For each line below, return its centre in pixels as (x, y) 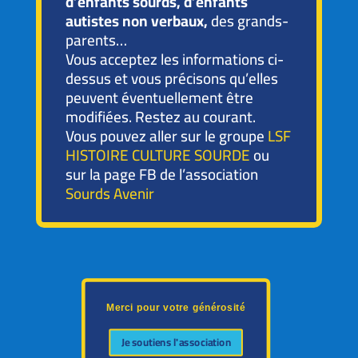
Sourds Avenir (109, 193)
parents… (96, 40)
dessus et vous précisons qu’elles (171, 78)
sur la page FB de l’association (161, 174)
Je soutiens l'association (176, 342)
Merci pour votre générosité (176, 308)
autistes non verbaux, (136, 21)
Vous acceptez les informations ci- (174, 59)
